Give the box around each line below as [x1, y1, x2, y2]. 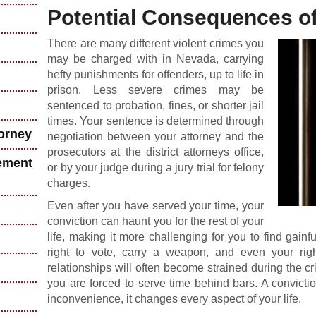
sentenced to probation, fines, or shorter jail [47, 99, 264, 111]
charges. [47, 177, 91, 189]
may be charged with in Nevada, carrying [47, 53, 264, 65]
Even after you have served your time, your [47, 200, 264, 212]
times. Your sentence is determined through [47, 115, 264, 127]
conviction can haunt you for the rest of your [47, 215, 264, 227]
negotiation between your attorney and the [47, 130, 264, 142]
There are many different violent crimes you [47, 37, 264, 49]
